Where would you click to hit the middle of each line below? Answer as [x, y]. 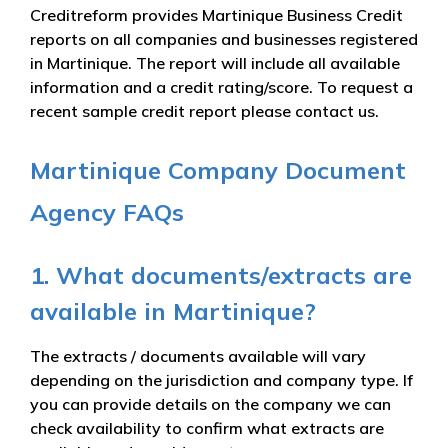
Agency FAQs [107, 211]
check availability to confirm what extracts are [207, 427]
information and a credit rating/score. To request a [221, 86]
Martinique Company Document [218, 169]
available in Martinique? [173, 310]
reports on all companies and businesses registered [224, 38]
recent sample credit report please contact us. [204, 110]
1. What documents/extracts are [221, 274]
